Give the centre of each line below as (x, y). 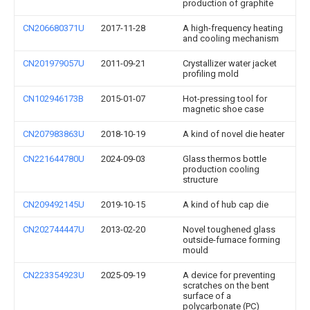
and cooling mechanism (231, 38)
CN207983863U (54, 134)
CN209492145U (54, 204)
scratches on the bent (226, 285)
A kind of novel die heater (234, 134)
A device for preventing (229, 275)
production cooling (221, 169)
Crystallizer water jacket (230, 63)
